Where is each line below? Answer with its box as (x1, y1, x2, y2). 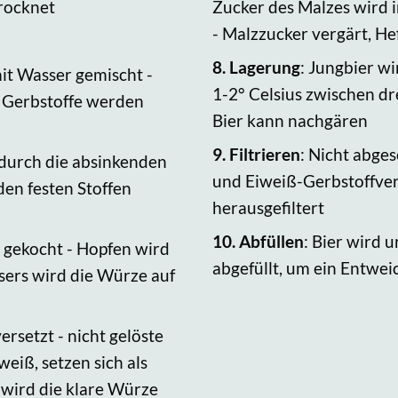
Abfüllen (239, 230, 304, 251)
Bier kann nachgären (212, 109, 368, 131)
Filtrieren (229, 143, 300, 164)
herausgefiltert (212, 196, 324, 218)
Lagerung (229, 56, 300, 77)
